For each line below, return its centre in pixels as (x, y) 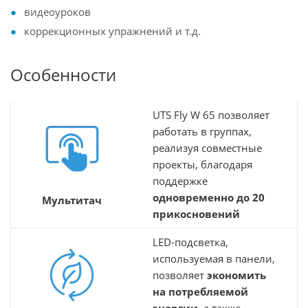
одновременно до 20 (209, 197)
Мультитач (72, 200)
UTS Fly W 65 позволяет (211, 115)
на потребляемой (200, 291)
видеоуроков (57, 12)
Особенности (63, 75)
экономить (236, 275)
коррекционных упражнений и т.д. (112, 31)
